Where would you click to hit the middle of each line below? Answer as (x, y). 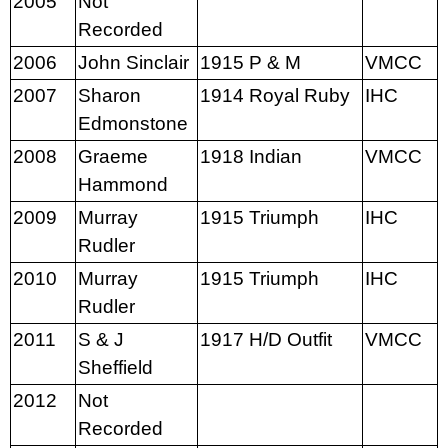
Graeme (113, 156)
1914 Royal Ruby (275, 95)
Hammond (123, 184)
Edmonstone (133, 123)
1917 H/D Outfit (266, 339)
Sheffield (115, 367)
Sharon (109, 95)
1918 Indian (251, 156)
